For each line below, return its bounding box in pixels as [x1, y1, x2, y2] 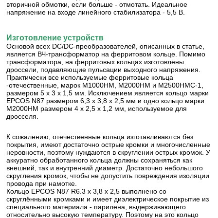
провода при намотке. [6, 180, 77, 188]
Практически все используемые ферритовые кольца [6, 73, 174, 82]
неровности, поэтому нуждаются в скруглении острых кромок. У [6, 148, 211, 157]
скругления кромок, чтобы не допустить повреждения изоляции [6, 172, 210, 180]
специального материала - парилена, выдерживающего [6, 203, 186, 211]
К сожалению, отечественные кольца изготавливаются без [6, 133, 194, 141]
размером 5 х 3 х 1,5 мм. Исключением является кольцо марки [6, 89, 209, 97]
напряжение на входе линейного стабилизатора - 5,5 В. [6, 8, 185, 17]
